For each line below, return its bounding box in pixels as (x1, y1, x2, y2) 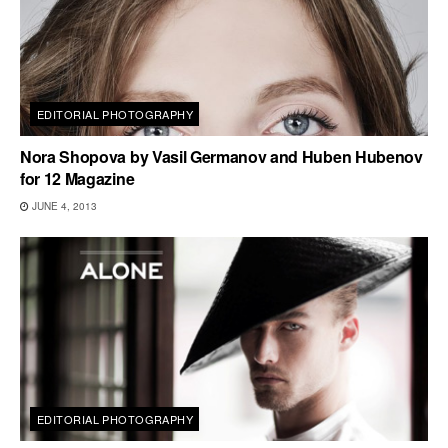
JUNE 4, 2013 (29, 199, 97, 213)
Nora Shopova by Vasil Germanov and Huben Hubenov (20, 145, 423, 168)
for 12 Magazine (20, 167, 135, 190)
